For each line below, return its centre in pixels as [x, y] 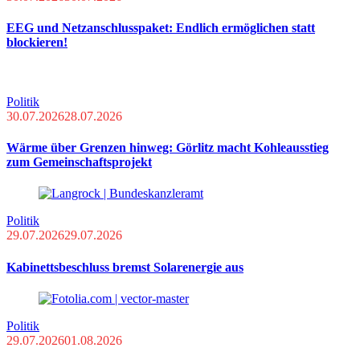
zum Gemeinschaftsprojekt [79, 162]
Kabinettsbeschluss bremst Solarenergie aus [125, 267]
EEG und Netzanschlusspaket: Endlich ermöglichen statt [161, 28]
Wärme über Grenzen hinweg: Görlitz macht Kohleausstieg [168, 147]
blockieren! [37, 43]
